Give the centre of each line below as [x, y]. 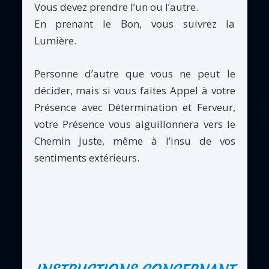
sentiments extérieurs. [86, 157]
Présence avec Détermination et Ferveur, [134, 107]
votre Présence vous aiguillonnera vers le [134, 124]
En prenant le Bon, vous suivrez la [134, 24]
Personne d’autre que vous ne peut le [134, 73]
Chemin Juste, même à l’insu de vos [134, 141]
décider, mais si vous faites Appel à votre [134, 90]
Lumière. [55, 41]
